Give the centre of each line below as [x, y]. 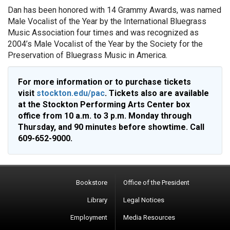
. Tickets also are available [157, 93]
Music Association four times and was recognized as [103, 33]
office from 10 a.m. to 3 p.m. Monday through [105, 116]
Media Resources [149, 217]
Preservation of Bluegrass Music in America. [88, 55]
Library [97, 200]
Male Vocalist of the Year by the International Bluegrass [107, 21]
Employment [89, 217]
